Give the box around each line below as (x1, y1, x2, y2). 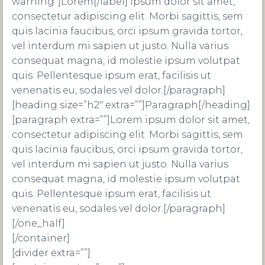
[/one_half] (12, 218, 65, 229)
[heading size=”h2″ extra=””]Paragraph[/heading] (12, 99, 250, 111)
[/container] (12, 232, 70, 244)
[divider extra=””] (12, 247, 91, 258)
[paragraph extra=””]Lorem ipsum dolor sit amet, (12, 114, 250, 125)
